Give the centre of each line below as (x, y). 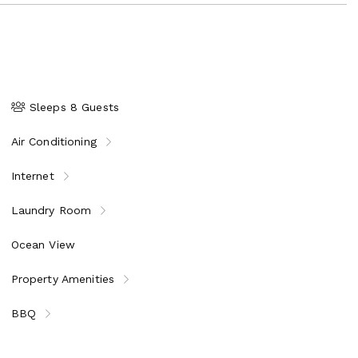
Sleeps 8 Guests (72, 107)
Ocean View (43, 244)
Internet (32, 175)
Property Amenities (63, 278)
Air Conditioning (54, 141)
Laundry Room (51, 210)
